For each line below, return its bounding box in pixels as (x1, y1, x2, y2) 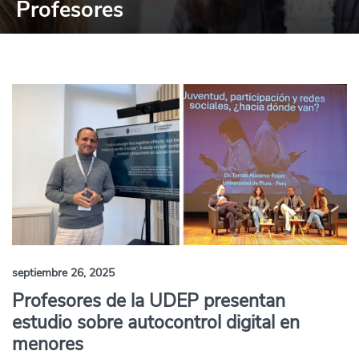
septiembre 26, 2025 (12, 265, 115, 280)
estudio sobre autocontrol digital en (12, 310, 300, 335)
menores (12, 332, 83, 357)
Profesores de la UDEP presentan (12, 288, 285, 313)
